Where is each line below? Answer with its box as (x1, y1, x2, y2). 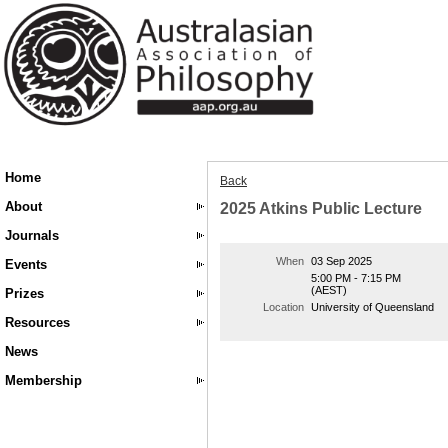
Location (263, 301, 305, 313)
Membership (5, 373, 82, 388)
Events (5, 257, 47, 272)
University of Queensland (311, 301, 435, 313)
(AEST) (311, 284, 348, 296)
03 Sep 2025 (311, 255, 373, 267)
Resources (5, 315, 70, 330)
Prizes (5, 286, 44, 301)
